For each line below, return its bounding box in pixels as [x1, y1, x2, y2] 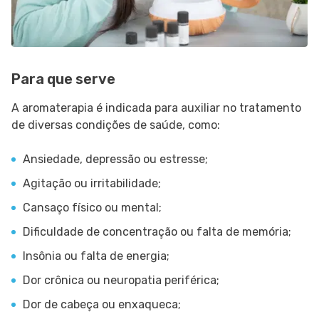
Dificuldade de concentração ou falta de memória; [23, 225, 291, 239]
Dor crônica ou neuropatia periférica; [23, 273, 219, 288]
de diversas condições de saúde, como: [11, 118, 220, 132]
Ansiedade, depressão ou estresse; [23, 152, 208, 167]
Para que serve [11, 70, 115, 88]
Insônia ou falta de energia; [23, 249, 169, 263]
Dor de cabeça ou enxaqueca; [23, 298, 181, 312]
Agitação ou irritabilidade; [23, 177, 161, 191]
